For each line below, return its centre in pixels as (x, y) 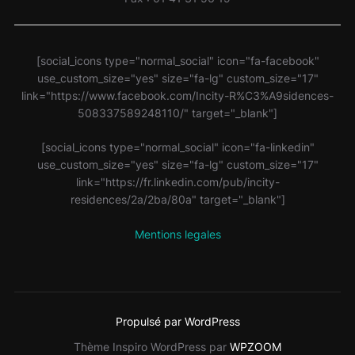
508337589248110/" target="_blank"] (177, 113)
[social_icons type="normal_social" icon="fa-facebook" (177, 61)
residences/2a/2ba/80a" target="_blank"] (177, 200)
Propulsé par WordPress (177, 322)
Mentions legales (177, 235)
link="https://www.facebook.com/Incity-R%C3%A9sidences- (177, 96)
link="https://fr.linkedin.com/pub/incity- (177, 182)
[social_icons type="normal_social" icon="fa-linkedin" (177, 147)
